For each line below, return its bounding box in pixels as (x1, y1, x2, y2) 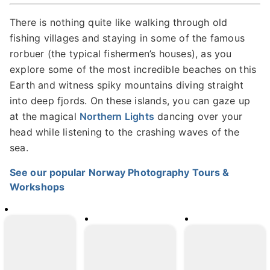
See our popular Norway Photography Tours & (10, 166, 230, 179)
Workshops (10, 181, 64, 193)
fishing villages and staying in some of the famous (10, 32, 245, 45)
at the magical (10, 110, 80, 123)
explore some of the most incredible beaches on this (10, 63, 257, 76)
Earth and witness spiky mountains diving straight (10, 79, 243, 92)
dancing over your (154, 110, 243, 123)
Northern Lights (80, 110, 154, 123)
